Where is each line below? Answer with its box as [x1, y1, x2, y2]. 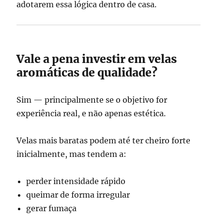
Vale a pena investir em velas [16, 52, 177, 66]
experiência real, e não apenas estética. [16, 108, 166, 118]
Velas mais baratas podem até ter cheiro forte [16, 136, 191, 145]
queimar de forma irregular [26, 190, 130, 200]
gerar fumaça [26, 203, 77, 213]
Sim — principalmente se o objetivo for [16, 95, 168, 105]
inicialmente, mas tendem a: [16, 149, 127, 159]
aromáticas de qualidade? [16, 65, 158, 79]
